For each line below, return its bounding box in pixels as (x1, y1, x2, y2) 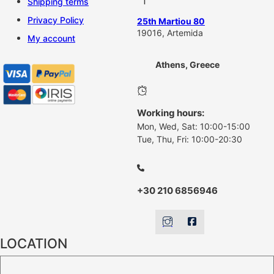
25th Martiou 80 (137, 15, 205, 26)
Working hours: (137, 106, 204, 119)
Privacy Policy (28, 15, 84, 26)
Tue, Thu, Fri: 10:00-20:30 (137, 133, 242, 144)
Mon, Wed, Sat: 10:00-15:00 (137, 120, 250, 131)
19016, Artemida (137, 27, 203, 38)
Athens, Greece (155, 59, 220, 70)
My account (28, 33, 75, 44)
